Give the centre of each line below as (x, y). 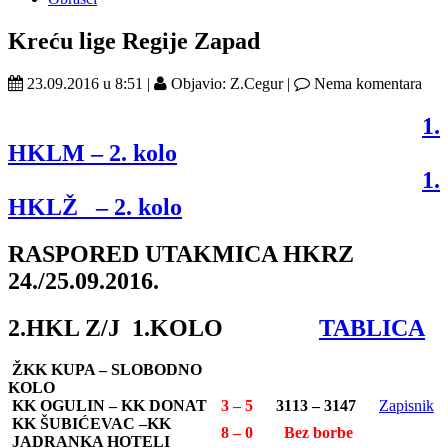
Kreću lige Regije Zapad (134, 40)
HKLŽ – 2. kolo (95, 206)
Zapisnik (406, 406)
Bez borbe (318, 433)
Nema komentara (366, 83)
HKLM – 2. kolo (92, 152)
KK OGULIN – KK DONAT (107, 406)
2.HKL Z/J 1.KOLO (163, 327)
